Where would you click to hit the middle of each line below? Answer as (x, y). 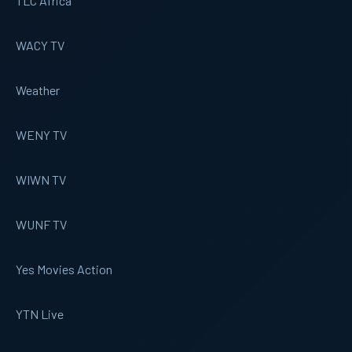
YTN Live (40, 313)
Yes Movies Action (64, 269)
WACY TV (40, 45)
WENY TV (41, 134)
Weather (38, 90)
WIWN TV (41, 179)
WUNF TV (41, 224)
